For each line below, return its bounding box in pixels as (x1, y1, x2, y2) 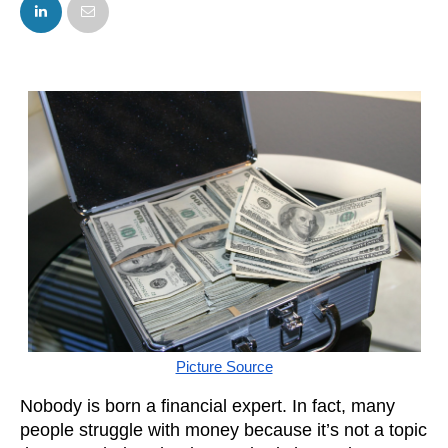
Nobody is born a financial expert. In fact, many (20, 396, 395, 416)
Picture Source (175, 359, 273, 375)
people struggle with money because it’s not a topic (20, 420, 427, 440)
